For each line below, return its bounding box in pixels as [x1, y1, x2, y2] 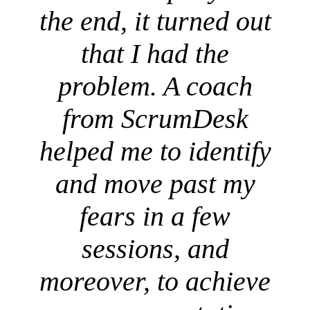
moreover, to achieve [39, 266, 271, 298]
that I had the [81, 38, 229, 70]
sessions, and [81, 233, 229, 265]
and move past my [55, 168, 255, 200]
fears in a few [80, 201, 230, 232]
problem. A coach [57, 71, 253, 102]
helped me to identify [39, 136, 271, 167]
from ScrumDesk [62, 103, 248, 135]
